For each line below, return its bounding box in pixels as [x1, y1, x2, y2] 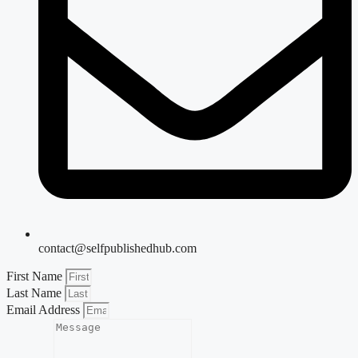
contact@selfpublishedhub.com [38, 241, 197, 256]
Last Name [6, 286, 65, 300]
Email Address [6, 303, 83, 317]
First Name [6, 269, 66, 284]
